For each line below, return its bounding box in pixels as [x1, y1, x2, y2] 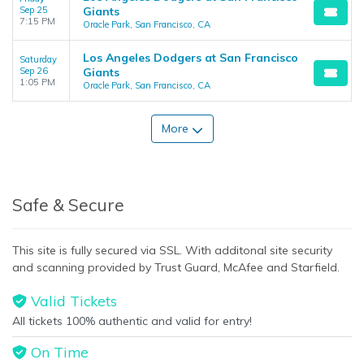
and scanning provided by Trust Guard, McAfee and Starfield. [12, 260, 340, 275]
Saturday [19, 54, 57, 65]
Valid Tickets [26, 292, 117, 310]
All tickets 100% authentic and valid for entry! [12, 314, 252, 328]
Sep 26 [19, 65, 48, 76]
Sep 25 [19, 4, 48, 15]
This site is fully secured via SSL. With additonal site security [12, 243, 332, 258]
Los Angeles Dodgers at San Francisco [83, 50, 298, 65]
